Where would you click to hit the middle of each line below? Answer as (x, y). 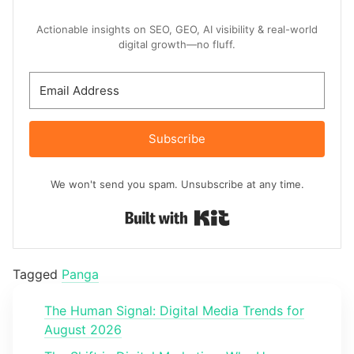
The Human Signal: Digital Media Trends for (174, 311)
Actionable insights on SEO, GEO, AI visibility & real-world (177, 29)
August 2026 (83, 330)
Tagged (37, 274)
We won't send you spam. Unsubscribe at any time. (177, 184)
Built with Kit (267, 213)
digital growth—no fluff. (177, 44)
